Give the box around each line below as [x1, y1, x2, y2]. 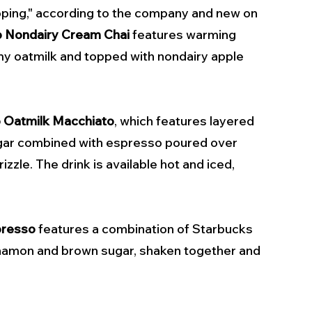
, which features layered [114, 113, 257, 130]
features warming [130, 26, 239, 43]
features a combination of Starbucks [36, 221, 256, 237]
